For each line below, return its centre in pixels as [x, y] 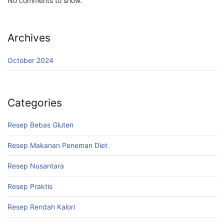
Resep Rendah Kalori [41, 207]
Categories [35, 102]
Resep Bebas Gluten [40, 125]
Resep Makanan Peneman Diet [57, 145]
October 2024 [30, 60]
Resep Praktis [30, 186]
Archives [29, 38]
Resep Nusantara [36, 166]
